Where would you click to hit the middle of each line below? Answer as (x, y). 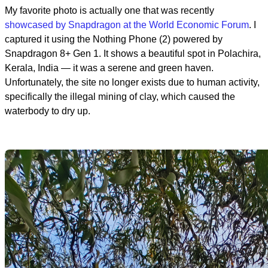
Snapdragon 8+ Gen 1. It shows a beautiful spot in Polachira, (133, 53)
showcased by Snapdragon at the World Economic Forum (127, 25)
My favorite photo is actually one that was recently (109, 10)
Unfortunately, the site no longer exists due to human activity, (132, 82)
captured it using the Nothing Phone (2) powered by (114, 39)
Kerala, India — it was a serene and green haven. (109, 68)
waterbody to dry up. (48, 111)
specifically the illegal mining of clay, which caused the (120, 96)
